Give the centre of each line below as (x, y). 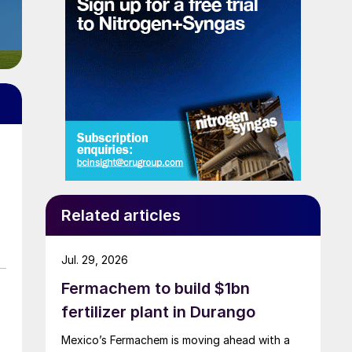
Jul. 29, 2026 (95, 259)
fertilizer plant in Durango (158, 312)
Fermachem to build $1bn (156, 288)
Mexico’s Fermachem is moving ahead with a (176, 339)
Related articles (121, 215)
